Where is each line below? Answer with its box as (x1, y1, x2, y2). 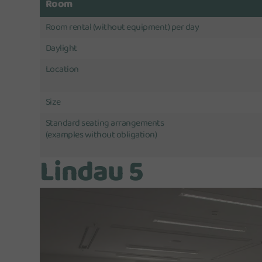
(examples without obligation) (45, 126, 157, 144)
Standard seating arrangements (45, 115, 164, 132)
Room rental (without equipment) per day (45, 19, 199, 36)
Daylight (45, 40, 77, 57)
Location (45, 61, 79, 78)
